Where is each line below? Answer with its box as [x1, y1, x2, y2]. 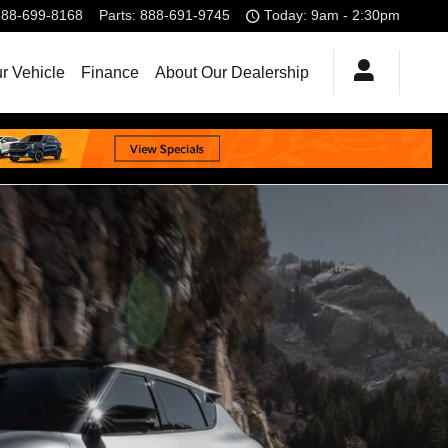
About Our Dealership [155, 63, 309, 81]
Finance [81, 63, 139, 81]
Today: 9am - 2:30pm [264, 8, 400, 23]
